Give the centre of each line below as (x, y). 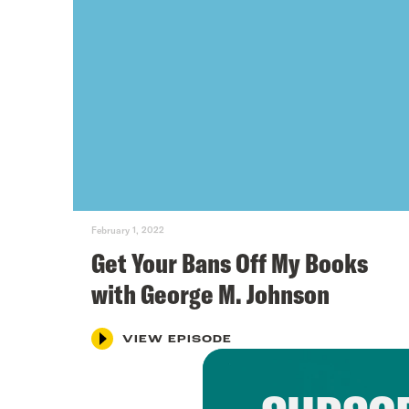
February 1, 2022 (128, 230)
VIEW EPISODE (177, 339)
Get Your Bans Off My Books (230, 262)
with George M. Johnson (210, 294)
